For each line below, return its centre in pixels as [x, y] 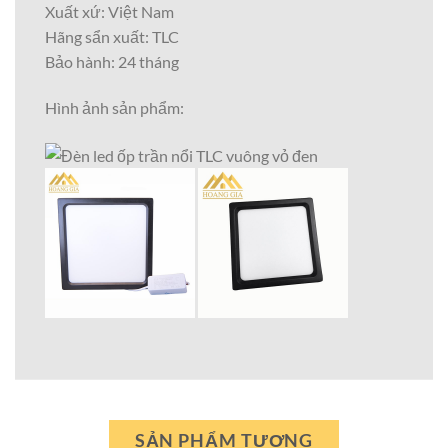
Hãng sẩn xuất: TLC [112, 36]
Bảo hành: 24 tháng [112, 61]
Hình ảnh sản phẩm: [114, 107]
